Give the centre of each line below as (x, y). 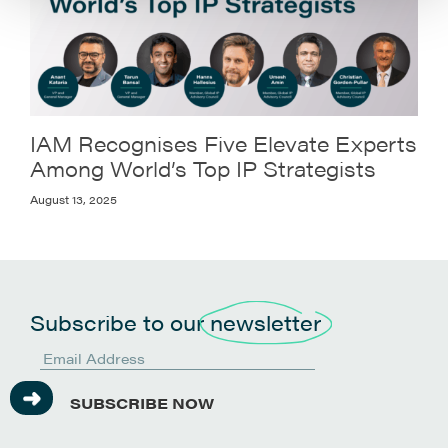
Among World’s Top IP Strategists (203, 167)
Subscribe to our (120, 321)
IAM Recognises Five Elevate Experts (223, 142)
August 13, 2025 (73, 198)
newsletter (265, 321)
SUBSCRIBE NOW (142, 403)
